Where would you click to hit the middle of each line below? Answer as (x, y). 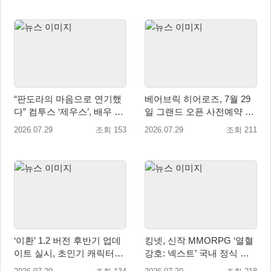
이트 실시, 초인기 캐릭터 (64, 253)
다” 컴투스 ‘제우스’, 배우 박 (21, 112)
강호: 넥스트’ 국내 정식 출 (197, 253)
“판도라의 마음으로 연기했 (68, 99)
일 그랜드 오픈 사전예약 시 (199, 112)
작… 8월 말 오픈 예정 (188, 125)
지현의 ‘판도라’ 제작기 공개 (69, 125)
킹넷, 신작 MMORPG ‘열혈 (199, 241)
